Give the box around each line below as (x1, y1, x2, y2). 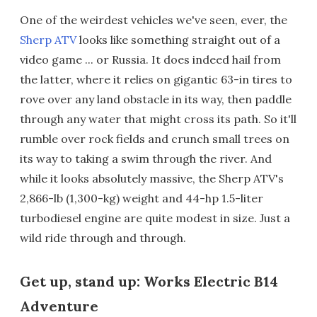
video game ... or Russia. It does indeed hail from (20, 52, 281, 67)
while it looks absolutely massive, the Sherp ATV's (20, 171, 284, 185)
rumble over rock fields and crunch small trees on (20, 131, 289, 146)
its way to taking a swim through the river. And (20, 151, 272, 166)
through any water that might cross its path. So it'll (20, 111, 296, 126)
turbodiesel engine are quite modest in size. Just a (20, 210, 290, 225)
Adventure (20, 296, 98, 315)
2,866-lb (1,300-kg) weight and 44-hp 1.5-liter (20, 190, 263, 205)
